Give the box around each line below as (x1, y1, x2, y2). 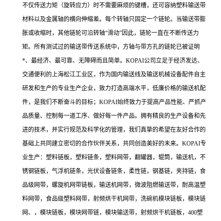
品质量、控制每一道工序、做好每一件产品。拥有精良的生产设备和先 (22, 112, 206, 119)
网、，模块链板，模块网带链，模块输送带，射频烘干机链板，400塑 (22, 209, 203, 216)
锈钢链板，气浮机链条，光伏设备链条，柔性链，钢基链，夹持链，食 (22, 168, 206, 175)
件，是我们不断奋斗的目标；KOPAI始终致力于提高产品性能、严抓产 (22, 99, 206, 106)
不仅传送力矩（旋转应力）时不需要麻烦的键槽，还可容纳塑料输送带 (22, 2, 206, 9)
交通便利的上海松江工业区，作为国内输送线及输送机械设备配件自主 (22, 71, 206, 78)
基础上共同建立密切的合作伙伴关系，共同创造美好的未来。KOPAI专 (22, 140, 206, 147)
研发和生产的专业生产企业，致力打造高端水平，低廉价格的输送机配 (22, 85, 206, 92)
